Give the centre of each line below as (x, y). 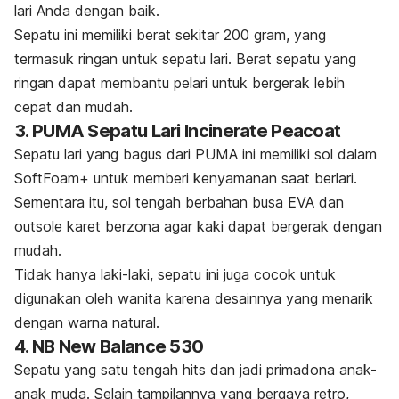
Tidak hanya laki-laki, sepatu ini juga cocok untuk (175, 275)
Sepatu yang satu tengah (98, 370)
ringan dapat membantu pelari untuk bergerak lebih (179, 83)
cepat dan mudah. (73, 107)
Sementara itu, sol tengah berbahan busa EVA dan (179, 203)
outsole (38, 227)
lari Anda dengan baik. (87, 11)
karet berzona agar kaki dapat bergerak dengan (222, 227)
